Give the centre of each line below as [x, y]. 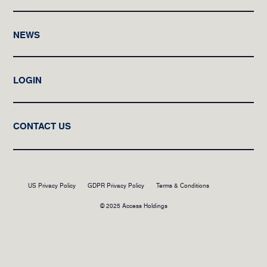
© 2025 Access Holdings [133, 205]
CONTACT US [42, 126]
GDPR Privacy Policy [116, 185]
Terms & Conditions [183, 185]
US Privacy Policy [52, 185]
